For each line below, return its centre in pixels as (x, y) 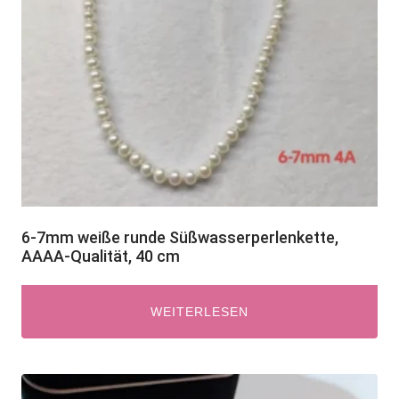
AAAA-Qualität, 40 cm (101, 256)
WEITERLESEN (199, 312)
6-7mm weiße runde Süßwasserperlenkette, (180, 237)
